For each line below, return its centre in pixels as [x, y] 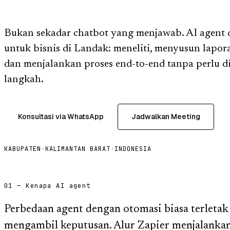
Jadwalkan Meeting [166, 116]
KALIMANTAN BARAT [78, 149]
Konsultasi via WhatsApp [61, 116]
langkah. [24, 79]
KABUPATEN [23, 149]
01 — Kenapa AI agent [47, 186]
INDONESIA [133, 149]
